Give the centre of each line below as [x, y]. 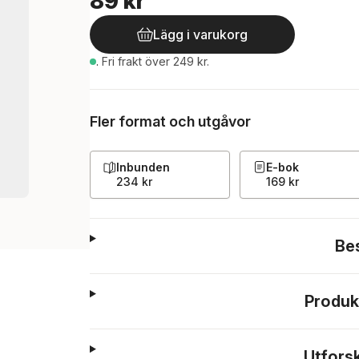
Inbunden [143, 167]
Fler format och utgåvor [170, 121]
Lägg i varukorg [200, 34]
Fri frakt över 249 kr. [155, 61]
